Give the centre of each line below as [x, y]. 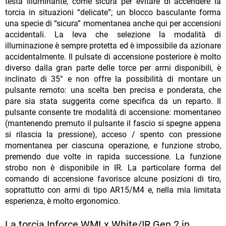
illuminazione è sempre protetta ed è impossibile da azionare [113, 46]
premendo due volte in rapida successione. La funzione [113, 157]
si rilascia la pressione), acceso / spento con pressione [113, 135]
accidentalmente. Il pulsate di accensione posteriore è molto [113, 57]
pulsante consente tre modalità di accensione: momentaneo [113, 112]
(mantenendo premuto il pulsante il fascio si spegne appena [113, 124]
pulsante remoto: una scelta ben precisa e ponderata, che [113, 90]
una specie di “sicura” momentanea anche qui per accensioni [113, 24]
